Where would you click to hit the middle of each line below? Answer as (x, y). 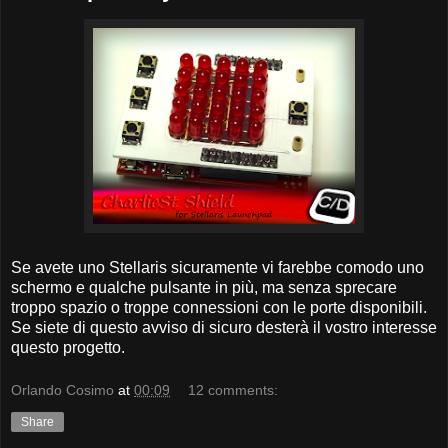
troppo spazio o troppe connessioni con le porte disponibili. (219, 307)
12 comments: (233, 390)
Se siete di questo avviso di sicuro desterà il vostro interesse (224, 327)
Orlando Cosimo (62, 390)
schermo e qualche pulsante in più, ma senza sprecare (204, 287)
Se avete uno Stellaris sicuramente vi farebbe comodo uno (217, 267)
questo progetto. (68, 347)
